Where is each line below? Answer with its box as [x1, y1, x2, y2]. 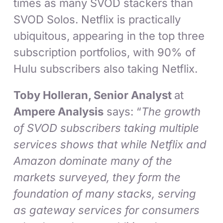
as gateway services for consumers [13, 204, 200, 217]
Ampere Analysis [13, 105, 104, 118]
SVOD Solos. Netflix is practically [13, 13, 181, 26]
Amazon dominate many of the [13, 154, 173, 168]
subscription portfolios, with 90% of [13, 46, 196, 59]
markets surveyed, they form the [13, 171, 181, 184]
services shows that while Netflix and [13, 138, 207, 151]
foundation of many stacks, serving [13, 187, 197, 201]
